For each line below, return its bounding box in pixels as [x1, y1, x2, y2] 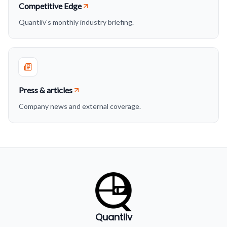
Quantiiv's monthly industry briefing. [19, 18, 134, 26]
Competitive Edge [19, 1, 82, 11]
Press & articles [19, 85, 72, 95]
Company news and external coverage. [19, 102, 141, 110]
